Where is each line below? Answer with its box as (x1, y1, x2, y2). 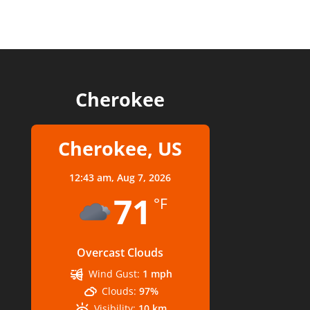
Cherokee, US (58, 135, 183, 161)
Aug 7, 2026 (117, 170, 172, 184)
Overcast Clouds (77, 244, 164, 260)
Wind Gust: (88, 266, 140, 280)
